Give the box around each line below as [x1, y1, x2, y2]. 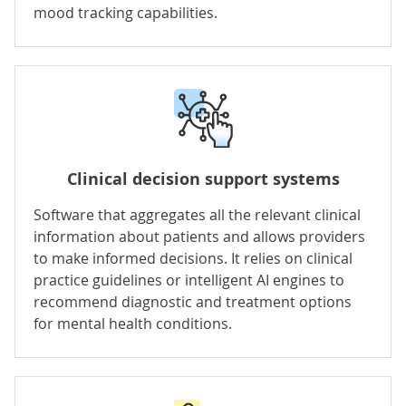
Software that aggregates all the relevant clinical [34, 204, 361, 225]
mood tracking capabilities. [34, 2, 217, 23]
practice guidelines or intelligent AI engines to [34, 269, 344, 290]
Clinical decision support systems [66, 167, 340, 190]
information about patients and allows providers [34, 226, 365, 246]
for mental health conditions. [34, 313, 232, 333]
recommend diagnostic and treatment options [34, 291, 352, 312]
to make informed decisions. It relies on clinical [34, 247, 353, 268]
